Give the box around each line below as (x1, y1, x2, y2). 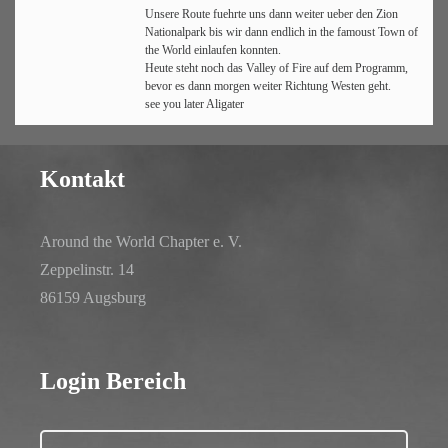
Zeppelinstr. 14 (40, 261, 134, 278)
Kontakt (40, 166, 125, 192)
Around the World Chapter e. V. (40, 233, 242, 250)
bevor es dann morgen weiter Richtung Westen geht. (145, 79, 391, 93)
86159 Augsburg (40, 289, 146, 306)
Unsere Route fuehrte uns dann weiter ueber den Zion (145, 7, 398, 21)
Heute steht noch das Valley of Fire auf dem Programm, (145, 61, 408, 75)
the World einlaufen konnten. (145, 43, 281, 57)
